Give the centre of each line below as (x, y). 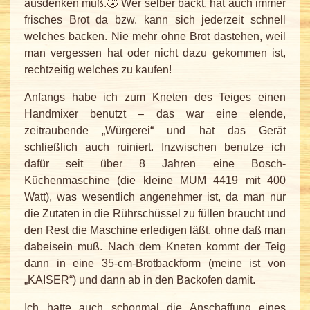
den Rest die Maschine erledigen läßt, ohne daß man (155, 230)
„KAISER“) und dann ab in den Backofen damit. (140, 280)
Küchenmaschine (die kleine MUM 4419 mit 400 (155, 181)
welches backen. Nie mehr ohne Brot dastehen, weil (155, 37)
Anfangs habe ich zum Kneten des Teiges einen (155, 98)
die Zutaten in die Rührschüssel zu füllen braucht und (155, 214)
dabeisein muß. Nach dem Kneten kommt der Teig (155, 247)
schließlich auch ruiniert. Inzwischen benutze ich (155, 147)
